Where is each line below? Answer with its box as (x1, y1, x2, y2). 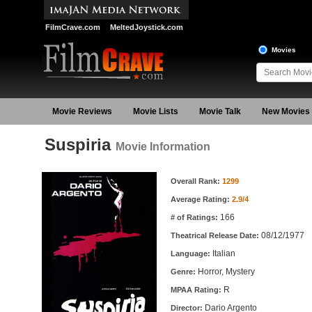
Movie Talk (198, 107, 241, 116)
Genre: (170, 267, 198, 276)
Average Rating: (170, 195, 232, 203)
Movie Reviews (52, 107, 112, 116)
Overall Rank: (170, 177, 222, 185)
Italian (212, 249, 235, 258)
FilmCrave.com (45, 23, 100, 31)
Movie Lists (132, 107, 178, 116)
